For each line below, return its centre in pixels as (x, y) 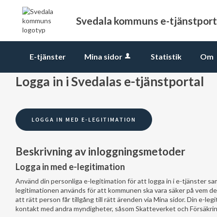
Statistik (166, 56)
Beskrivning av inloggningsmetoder (101, 151)
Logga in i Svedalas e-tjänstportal (110, 81)
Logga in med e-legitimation (70, 167)
